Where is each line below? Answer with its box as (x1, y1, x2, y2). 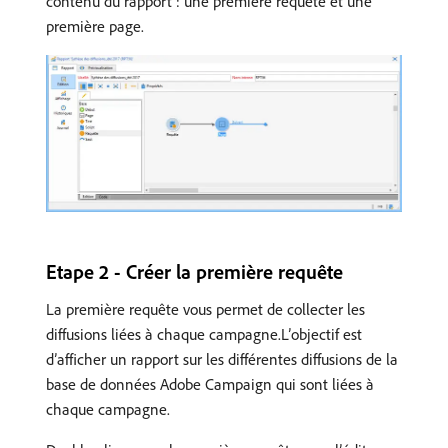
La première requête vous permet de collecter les (46, 298, 365, 319)
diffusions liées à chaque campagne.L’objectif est (46, 323, 362, 344)
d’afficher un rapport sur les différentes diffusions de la (46, 348, 398, 369)
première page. (46, 16, 144, 37)
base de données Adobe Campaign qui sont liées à (46, 373, 374, 394)
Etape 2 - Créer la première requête (46, 258, 343, 284)
